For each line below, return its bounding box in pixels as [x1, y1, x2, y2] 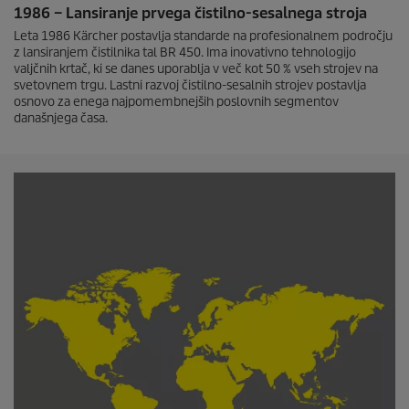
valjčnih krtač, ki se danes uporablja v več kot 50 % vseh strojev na [14, 61, 378, 77]
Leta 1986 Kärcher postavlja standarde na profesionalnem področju [14, 28, 393, 44]
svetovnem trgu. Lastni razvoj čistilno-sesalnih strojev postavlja [14, 78, 366, 93]
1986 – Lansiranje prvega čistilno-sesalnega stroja [14, 4, 367, 23]
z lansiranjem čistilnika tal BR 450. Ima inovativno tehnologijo [14, 45, 356, 60]
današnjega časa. [14, 110, 108, 126]
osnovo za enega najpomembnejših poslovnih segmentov [14, 94, 339, 110]
